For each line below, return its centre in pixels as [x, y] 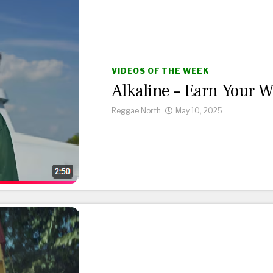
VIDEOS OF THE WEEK [161, 71]
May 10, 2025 [199, 110]
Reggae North [136, 110]
